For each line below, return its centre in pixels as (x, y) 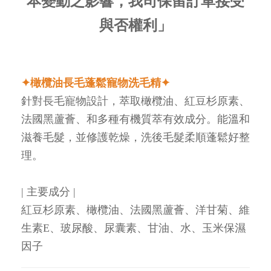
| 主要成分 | (48, 191)
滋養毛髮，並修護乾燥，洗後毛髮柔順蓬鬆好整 (135, 137)
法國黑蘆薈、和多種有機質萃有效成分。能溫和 (135, 119)
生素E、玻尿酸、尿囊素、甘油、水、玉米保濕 (133, 228)
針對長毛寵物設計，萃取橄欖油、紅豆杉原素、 (135, 101)
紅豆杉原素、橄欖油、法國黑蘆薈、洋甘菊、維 (135, 210)
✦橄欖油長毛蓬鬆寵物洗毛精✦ (96, 83)
